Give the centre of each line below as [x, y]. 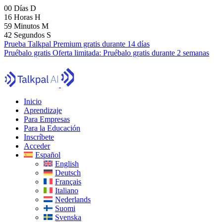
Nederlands [73, 199]
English [67, 164]
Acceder [37, 146]
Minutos [28, 26]
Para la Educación [52, 128]
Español [48, 155]
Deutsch [68, 173]
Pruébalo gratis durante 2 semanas [156, 53]
